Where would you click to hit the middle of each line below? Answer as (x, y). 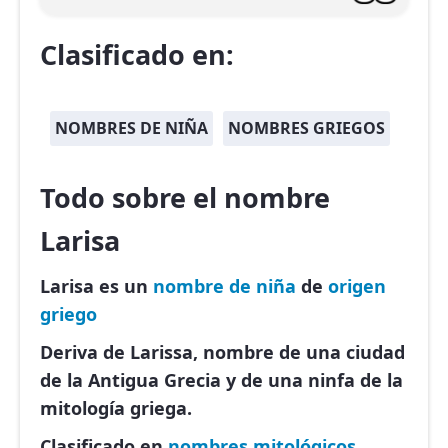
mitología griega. (116, 408)
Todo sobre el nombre (185, 198)
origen (357, 286)
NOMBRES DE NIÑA (131, 128)
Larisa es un (96, 286)
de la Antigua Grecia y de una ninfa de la (221, 380)
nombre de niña (224, 286)
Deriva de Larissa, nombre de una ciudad (222, 352)
